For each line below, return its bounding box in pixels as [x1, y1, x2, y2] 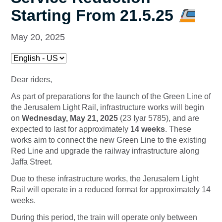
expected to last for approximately [11, 125, 130, 134]
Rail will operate [11, 185, 70, 194]
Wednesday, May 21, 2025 [22, 114, 118, 123]
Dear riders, [11, 75, 52, 84]
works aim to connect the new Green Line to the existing [11, 136, 206, 145]
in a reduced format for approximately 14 [70, 185, 211, 194]
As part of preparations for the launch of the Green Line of [11, 92, 211, 101]
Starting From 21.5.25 [11, 6, 178, 25]
